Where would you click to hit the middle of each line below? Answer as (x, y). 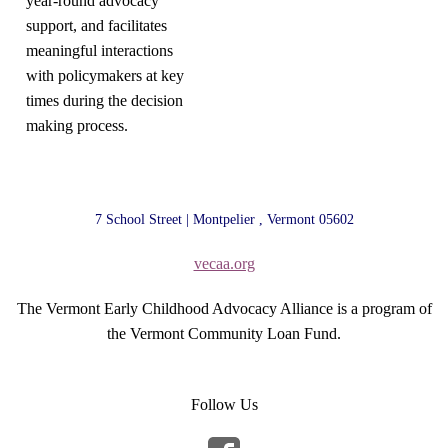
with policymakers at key (105, 75)
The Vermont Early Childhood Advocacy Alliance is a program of (224, 308)
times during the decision (104, 100)
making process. (77, 125)
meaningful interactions (99, 50)
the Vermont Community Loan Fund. (224, 333)
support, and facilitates (96, 25)
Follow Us (224, 404)
